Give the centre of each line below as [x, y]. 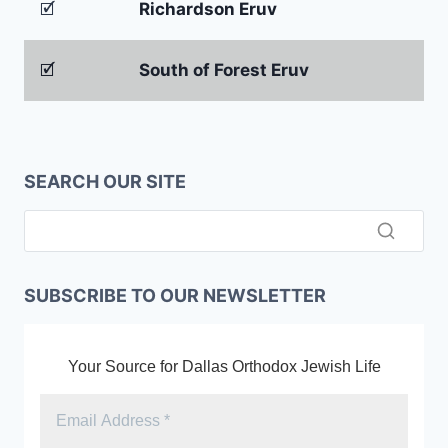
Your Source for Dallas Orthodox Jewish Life [224, 367]
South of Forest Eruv [224, 70]
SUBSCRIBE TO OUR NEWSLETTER [175, 296]
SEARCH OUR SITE [105, 181]
